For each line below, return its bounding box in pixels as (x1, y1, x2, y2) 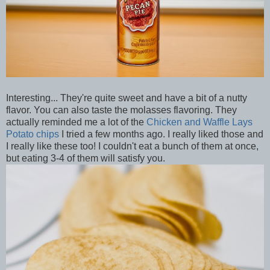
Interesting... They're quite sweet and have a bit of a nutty (6, 92, 247, 103)
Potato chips (6, 128, 59, 139)
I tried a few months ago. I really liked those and (59, 128, 263, 139)
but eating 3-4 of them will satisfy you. (6, 152, 165, 163)
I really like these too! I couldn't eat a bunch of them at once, (6, 140, 259, 151)
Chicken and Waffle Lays (146, 116, 253, 127)
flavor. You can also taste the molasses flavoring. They (6, 104, 237, 115)
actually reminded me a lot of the (6, 116, 146, 127)
